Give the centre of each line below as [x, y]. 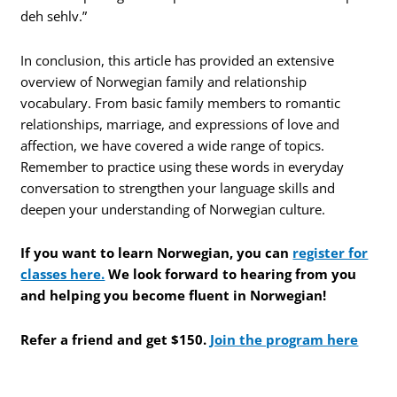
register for [331, 253]
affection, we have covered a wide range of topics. [173, 145]
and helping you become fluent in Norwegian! [174, 296]
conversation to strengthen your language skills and [178, 187]
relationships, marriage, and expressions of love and [180, 124]
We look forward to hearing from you [231, 274]
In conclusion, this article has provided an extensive [178, 60]
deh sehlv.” [54, 16]
